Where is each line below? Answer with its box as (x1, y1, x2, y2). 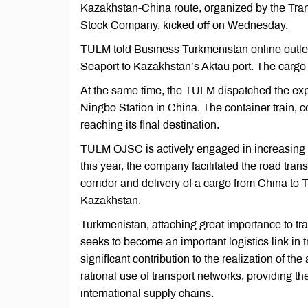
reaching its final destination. (80, 119, 219, 131)
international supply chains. (80, 287, 214, 299)
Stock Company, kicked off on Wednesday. (80, 19, 288, 31)
